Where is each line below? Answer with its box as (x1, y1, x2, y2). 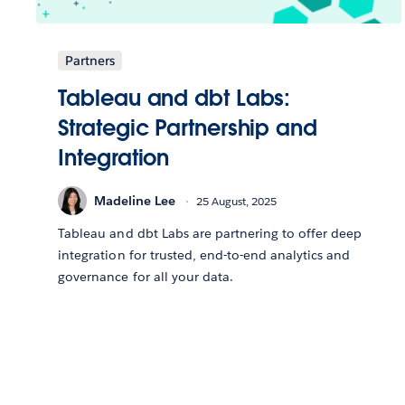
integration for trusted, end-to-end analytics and (58, 247, 351, 264)
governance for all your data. (58, 268, 233, 286)
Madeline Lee (94, 192, 176, 209)
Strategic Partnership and (58, 114, 317, 143)
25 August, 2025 (196, 193, 278, 209)
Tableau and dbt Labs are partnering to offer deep (58, 225, 363, 242)
